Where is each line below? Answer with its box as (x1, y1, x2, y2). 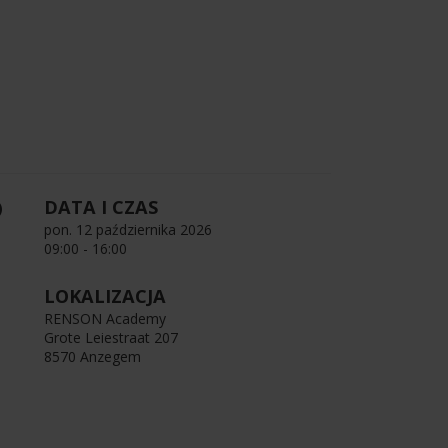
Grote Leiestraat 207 (44, 328, 179, 348)
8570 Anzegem (44, 347, 142, 367)
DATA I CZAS (44, 195, 159, 220)
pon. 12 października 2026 (44, 220, 213, 240)
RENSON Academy (44, 309, 167, 329)
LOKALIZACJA (44, 284, 167, 309)
